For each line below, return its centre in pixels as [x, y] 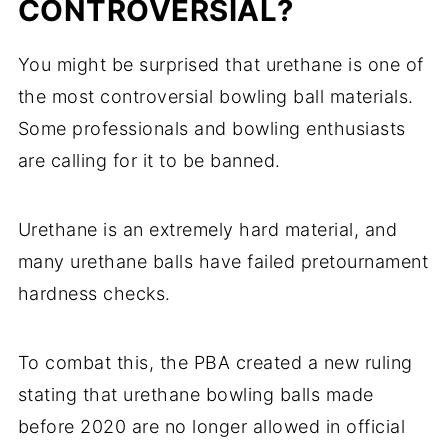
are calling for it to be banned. [149, 161]
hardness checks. [94, 294]
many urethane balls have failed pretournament [223, 262]
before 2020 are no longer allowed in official [211, 427]
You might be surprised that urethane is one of [220, 65]
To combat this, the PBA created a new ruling [215, 363]
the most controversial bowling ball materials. [215, 97]
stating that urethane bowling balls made [195, 395]
